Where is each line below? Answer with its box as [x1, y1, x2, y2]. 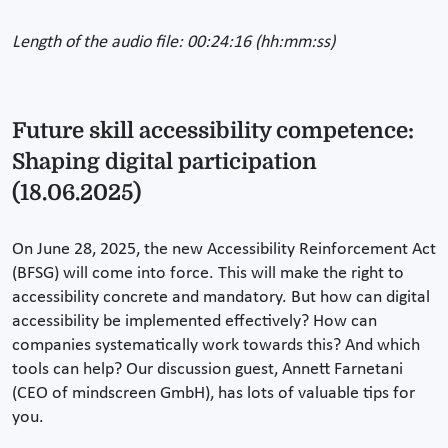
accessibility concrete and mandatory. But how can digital [12, 287, 430, 307]
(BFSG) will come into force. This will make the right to [12, 263, 404, 283]
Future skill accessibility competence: [12, 117, 414, 143]
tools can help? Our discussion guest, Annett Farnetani [12, 359, 403, 379]
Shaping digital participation [12, 148, 317, 174]
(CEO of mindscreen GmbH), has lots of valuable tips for [12, 383, 415, 403]
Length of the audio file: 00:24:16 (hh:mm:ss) [12, 32, 335, 52]
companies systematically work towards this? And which [12, 335, 420, 355]
